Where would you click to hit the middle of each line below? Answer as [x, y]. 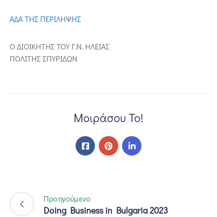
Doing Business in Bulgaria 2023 [106, 210]
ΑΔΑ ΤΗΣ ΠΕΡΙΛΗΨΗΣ [45, 19]
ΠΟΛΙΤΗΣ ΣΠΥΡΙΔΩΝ [44, 59]
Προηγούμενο [67, 198]
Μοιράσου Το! [108, 118]
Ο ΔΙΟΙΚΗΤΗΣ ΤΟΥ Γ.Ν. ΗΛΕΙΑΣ [60, 46]
